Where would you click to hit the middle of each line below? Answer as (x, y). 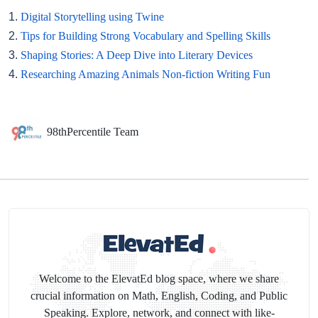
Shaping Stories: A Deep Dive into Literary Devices (137, 55)
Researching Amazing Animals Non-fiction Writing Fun (146, 74)
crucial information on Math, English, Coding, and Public (159, 295)
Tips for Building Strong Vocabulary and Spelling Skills (146, 35)
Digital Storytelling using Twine (92, 16)
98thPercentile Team (93, 131)
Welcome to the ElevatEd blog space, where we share (159, 278)
